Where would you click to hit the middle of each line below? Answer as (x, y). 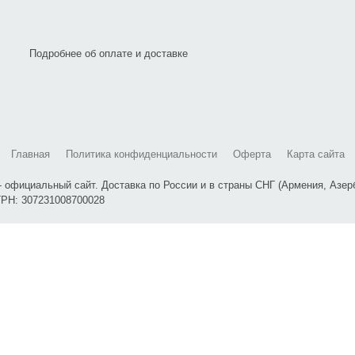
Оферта (252, 155)
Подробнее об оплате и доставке (109, 54)
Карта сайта (315, 155)
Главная (30, 155)
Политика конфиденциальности (141, 155)
